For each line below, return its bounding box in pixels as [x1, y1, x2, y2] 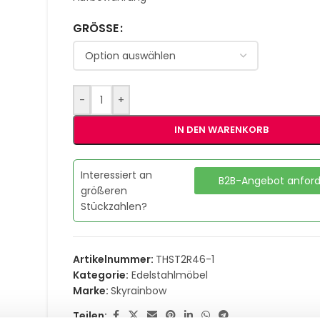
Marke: [73, 284, 111, 298]
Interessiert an [81, 168, 153, 182]
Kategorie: [73, 268, 129, 282]
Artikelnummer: [73, 252, 156, 266]
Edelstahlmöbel [131, 268, 209, 282]
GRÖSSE [73, 20, 114, 36]
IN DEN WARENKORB [174, 123, 269, 136]
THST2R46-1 [156, 252, 215, 266]
